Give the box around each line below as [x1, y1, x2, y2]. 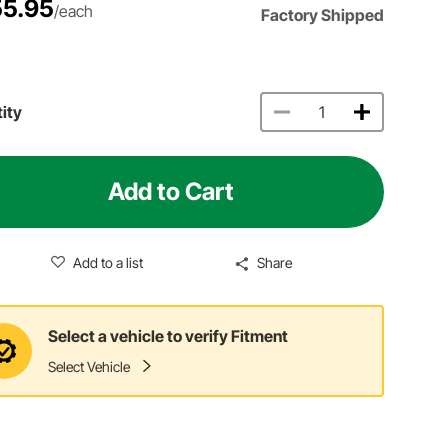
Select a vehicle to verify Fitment [48, 326, 289, 347]
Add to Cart [108, 176, 235, 206]
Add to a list [72, 253, 143, 271]
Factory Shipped [261, 4, 385, 25]
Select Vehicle [48, 358, 131, 376]
